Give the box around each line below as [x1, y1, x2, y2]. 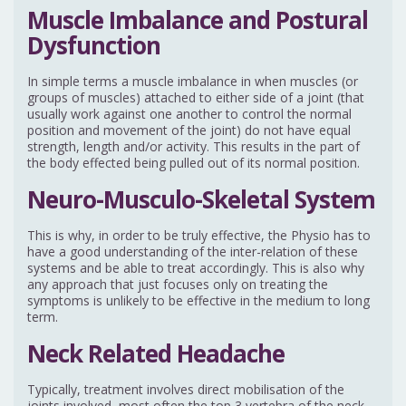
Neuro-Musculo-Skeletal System [27, 183, 375, 217]
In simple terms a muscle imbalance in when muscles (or [27, 72, 358, 91]
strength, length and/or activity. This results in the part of [27, 138, 360, 156]
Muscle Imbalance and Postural [27, 4, 368, 37]
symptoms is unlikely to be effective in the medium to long [27, 292, 370, 310]
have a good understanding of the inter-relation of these [27, 243, 358, 261]
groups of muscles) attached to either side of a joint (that [27, 89, 364, 107]
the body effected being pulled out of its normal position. [27, 154, 360, 172]
